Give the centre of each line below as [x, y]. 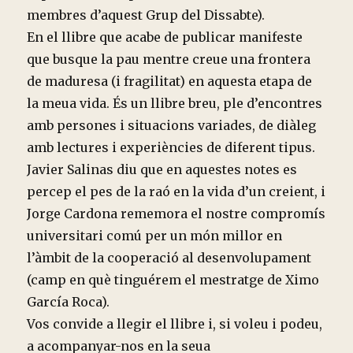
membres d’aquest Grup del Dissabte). [146, 15]
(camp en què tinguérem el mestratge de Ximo [173, 280]
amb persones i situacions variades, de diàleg [172, 125]
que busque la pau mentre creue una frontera [169, 59]
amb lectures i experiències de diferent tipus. [171, 147]
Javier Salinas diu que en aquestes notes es [162, 169]
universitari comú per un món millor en [155, 236]
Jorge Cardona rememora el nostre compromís [176, 214]
